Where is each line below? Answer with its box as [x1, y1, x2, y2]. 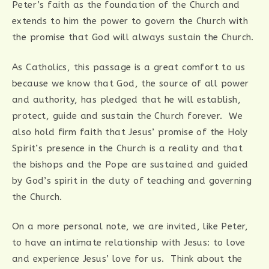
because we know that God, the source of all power [12, 77, 249, 89]
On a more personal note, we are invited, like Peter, [12, 221, 249, 232]
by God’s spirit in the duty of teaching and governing [12, 175, 252, 186]
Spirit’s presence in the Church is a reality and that [12, 142, 243, 154]
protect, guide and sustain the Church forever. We [12, 110, 243, 121]
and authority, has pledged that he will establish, [12, 94, 241, 105]
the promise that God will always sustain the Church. [12, 32, 254, 43]
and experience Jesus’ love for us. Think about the [12, 253, 243, 265]
